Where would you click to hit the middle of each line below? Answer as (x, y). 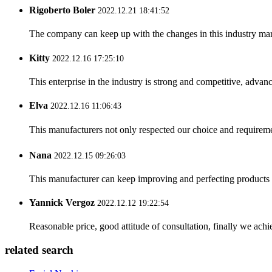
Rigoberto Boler (62, 10)
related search (39, 250)
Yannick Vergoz (62, 203)
